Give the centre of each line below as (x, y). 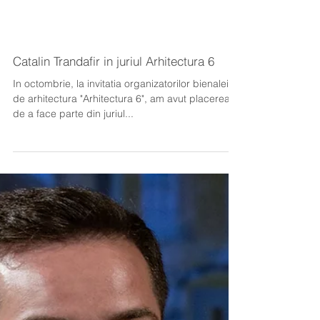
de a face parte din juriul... (73, 251)
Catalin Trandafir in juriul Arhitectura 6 (114, 198)
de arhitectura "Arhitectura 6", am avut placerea (121, 236)
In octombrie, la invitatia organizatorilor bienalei (121, 221)
